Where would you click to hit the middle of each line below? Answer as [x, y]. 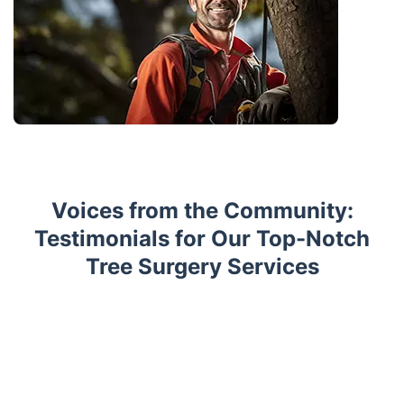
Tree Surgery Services [202, 266]
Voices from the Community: [202, 211]
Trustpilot [46, 318]
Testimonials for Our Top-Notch [202, 239]
